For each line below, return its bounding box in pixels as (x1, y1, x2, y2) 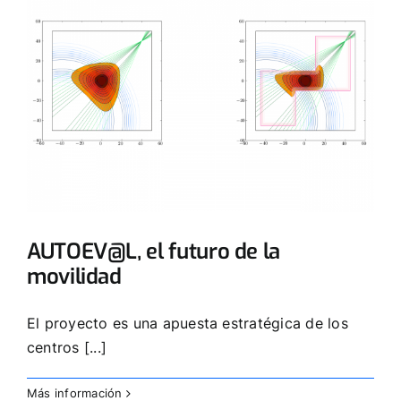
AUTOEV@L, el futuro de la (27, 236, 281, 266)
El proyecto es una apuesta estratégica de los (27, 313, 348, 332)
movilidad (27, 261, 122, 291)
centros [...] (27, 337, 107, 356)
